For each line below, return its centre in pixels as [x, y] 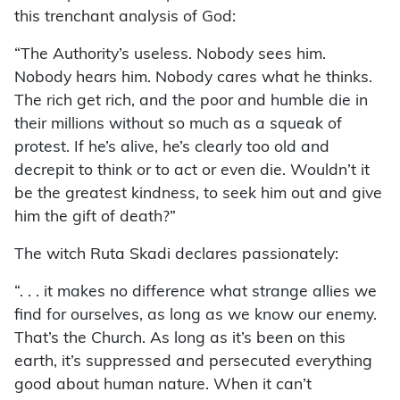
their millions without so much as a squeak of [178, 125]
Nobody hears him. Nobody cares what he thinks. [193, 79]
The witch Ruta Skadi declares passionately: [176, 255]
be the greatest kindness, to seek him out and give [198, 195]
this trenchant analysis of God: [125, 18]
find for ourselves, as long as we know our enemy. [196, 316]
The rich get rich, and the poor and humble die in [191, 102]
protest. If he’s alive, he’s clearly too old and [172, 148]
